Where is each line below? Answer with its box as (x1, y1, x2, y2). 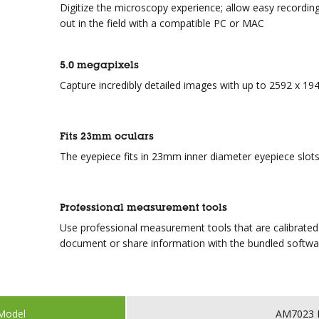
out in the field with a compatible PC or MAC (60, 16, 264, 30)
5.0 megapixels (60, 59, 139, 70)
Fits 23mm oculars (60, 130, 154, 142)
